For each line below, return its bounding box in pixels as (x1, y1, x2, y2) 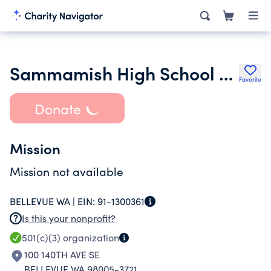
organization (60, 231, 119, 244)
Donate (34, 99, 81, 118)
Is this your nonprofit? (22, 212, 116, 224)
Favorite (239, 75, 261, 83)
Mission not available (10, 163, 123, 179)
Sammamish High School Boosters (219, 60, 233, 85)
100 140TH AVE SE (24, 248, 100, 261)
